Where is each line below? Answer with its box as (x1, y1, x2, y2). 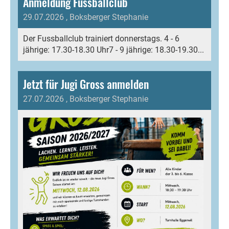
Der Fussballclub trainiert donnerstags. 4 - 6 (23, 34, 179, 43)
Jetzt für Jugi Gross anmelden (23, 76, 149, 92)
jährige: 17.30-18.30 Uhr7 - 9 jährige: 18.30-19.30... (23, 45, 204, 55)
